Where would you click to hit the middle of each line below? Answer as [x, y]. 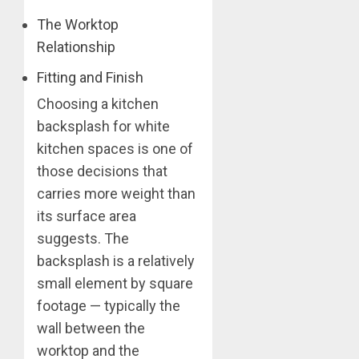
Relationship [76, 46]
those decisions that [102, 171]
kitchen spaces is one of [115, 148]
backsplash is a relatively [116, 260]
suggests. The [83, 238]
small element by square [115, 283]
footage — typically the [109, 305]
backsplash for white [103, 126]
